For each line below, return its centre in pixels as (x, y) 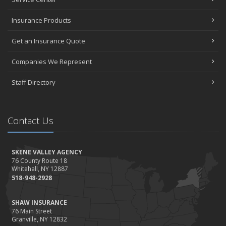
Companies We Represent (52, 61)
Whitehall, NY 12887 (40, 168)
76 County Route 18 (39, 160)
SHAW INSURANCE (39, 202)
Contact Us (31, 120)
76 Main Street (32, 211)
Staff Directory (34, 82)
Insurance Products (41, 20)
